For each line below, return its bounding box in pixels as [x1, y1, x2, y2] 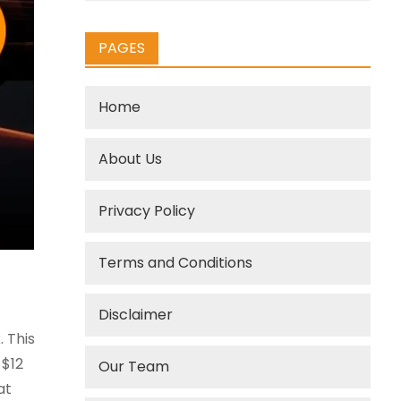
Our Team [98, 356, 170, 377]
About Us [98, 149, 163, 169]
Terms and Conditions [98, 252, 253, 273]
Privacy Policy [98, 200, 196, 221]
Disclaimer [98, 304, 174, 325]
